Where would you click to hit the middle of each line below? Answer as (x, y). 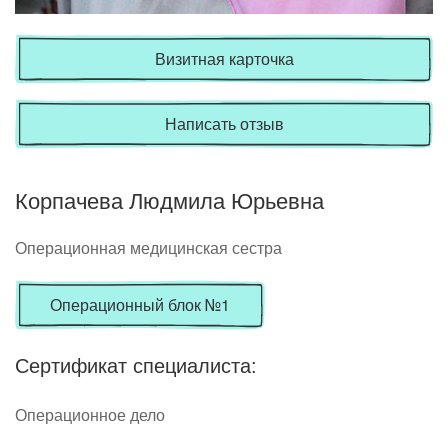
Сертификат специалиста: (136, 365)
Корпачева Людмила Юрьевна (169, 201)
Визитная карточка (224, 58)
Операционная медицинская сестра (148, 247)
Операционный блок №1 (140, 304)
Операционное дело (90, 414)
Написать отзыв (224, 123)
